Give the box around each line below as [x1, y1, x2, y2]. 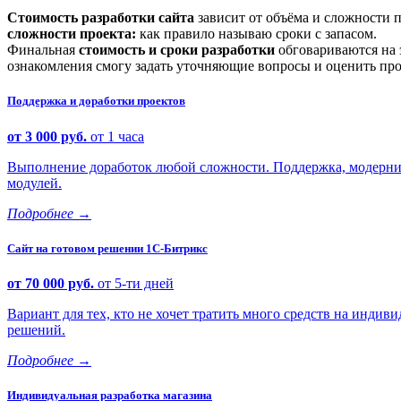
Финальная [7, 42, 79, 58]
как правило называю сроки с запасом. [136, 26, 377, 42]
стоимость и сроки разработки [79, 42, 275, 58]
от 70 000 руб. [7, 276, 98, 291]
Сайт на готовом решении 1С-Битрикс [7, 241, 208, 255]
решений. [7, 322, 65, 337]
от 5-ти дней [98, 276, 174, 291]
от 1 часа [90, 128, 144, 144]
